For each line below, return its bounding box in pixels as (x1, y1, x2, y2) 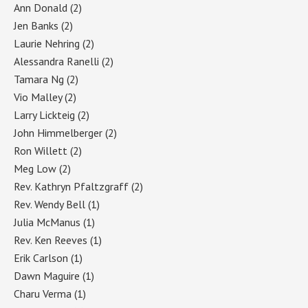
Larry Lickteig (14, 107, 75, 122)
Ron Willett (14, 143, 67, 157)
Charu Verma (14, 286, 71, 300)
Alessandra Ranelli (14, 54, 99, 68)
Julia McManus (14, 214, 80, 229)
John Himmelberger (14, 125, 102, 140)
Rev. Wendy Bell (14, 197, 85, 211)
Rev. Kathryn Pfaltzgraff (14, 179, 129, 193)
